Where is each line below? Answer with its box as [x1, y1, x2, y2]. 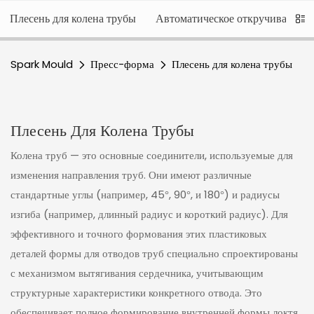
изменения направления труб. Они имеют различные [11, 168, 252, 183]
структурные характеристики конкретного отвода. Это [11, 285, 262, 301]
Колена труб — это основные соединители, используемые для [11, 148, 293, 163]
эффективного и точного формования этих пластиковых [11, 226, 267, 242]
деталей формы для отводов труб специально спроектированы [11, 246, 298, 261]
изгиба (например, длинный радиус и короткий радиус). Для [11, 207, 288, 222]
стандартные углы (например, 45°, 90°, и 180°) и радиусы [11, 187, 280, 203]
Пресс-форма [90, 57, 154, 71]
